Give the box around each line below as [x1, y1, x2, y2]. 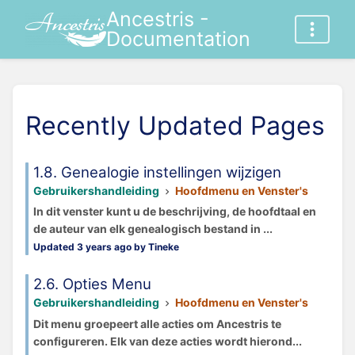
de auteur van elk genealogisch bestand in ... [33, 222, 273, 236]
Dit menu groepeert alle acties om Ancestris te [33, 316, 281, 330]
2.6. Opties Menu [33, 275, 151, 294]
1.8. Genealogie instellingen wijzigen [33, 163, 281, 182]
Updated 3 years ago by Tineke [33, 241, 179, 254]
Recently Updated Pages [25, 109, 325, 141]
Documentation [105, 27, 250, 51]
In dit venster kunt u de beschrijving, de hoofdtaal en [33, 204, 316, 219]
